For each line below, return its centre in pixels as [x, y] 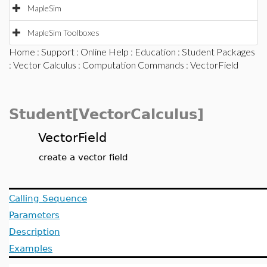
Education [155, 52]
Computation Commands [133, 65]
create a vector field [83, 157]
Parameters [34, 215]
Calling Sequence [48, 198]
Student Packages [218, 52]
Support [58, 52]
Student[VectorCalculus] [106, 114]
